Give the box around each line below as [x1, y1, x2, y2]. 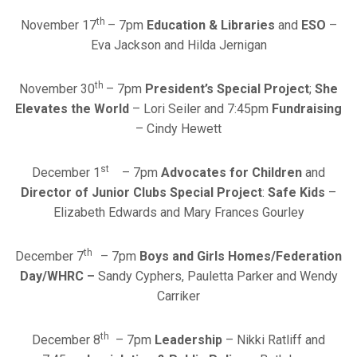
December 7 [15, 248, 84, 264]
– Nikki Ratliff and [222, 331, 325, 347]
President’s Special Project [145, 80, 309, 96]
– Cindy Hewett [135, 120, 222, 136]
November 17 [20, 17, 96, 33]
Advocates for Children [161, 164, 302, 180]
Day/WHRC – [19, 268, 98, 284]
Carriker [157, 288, 200, 304]
